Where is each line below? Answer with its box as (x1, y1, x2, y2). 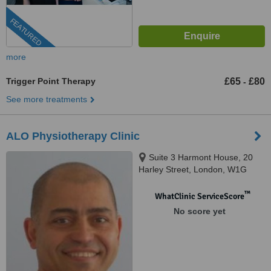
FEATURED (8, 16, 44, 48)
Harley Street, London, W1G (139, 165, 247, 174)
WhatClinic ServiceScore (154, 191, 244, 201)
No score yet (173, 206, 226, 216)
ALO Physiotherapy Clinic (6, 130, 140, 142)
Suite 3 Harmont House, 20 (149, 152, 253, 162)
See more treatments (6, 94, 87, 104)
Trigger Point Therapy (6, 76, 96, 86)
